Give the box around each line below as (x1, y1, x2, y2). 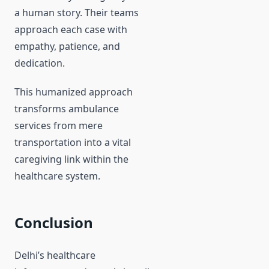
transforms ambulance (14, 102, 119, 116)
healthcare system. (14, 169, 100, 183)
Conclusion (14, 213, 93, 233)
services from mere (14, 119, 103, 133)
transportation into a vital (14, 136, 131, 150)
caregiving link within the (14, 153, 128, 166)
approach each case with (14, 23, 127, 37)
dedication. (14, 56, 65, 70)
